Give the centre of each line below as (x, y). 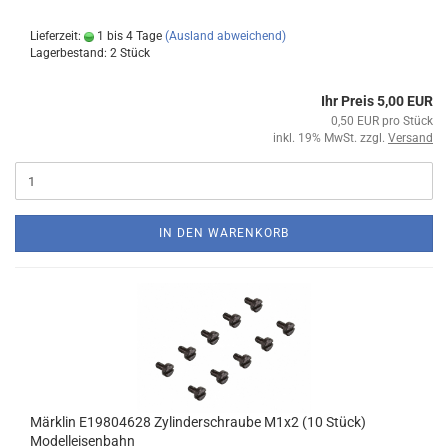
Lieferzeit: (57, 36)
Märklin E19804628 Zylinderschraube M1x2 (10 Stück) (198, 422)
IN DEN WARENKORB (224, 233)
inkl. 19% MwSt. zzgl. (330, 138)
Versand (410, 138)
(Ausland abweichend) (225, 36)
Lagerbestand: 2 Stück (90, 53)
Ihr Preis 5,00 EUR (377, 101)
